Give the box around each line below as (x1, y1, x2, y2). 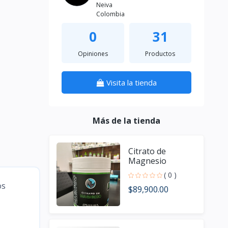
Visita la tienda (106, 77, 157, 88)
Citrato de (128, 145, 166, 157)
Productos (145, 49, 176, 58)
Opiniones (77, 49, 108, 58)
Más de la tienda (93, 115, 160, 126)
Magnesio (128, 155, 166, 166)
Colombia (96, 10, 125, 18)
